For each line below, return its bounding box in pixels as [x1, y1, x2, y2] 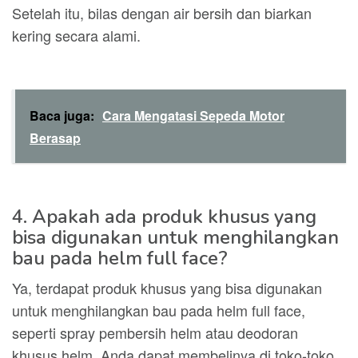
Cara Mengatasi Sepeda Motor [102, 106, 284, 125]
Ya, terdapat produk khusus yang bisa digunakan [12, 277, 322, 298]
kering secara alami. [12, 25, 141, 46]
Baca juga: [30, 106, 94, 125]
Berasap [30, 129, 81, 147]
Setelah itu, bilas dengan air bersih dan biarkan [12, 2, 312, 23]
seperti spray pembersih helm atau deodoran [12, 322, 298, 343]
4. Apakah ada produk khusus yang [12, 204, 316, 229]
